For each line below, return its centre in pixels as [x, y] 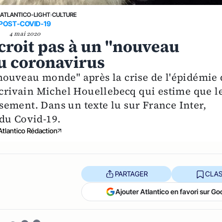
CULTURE [65, 14]
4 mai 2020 [25, 33]
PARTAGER [131, 174]
